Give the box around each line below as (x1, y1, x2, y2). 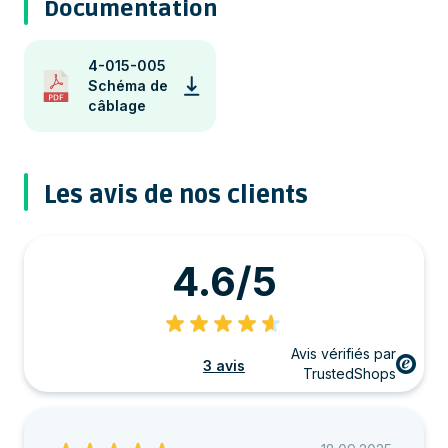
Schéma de (88, 77, 168, 95)
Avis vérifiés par (291, 345, 396, 363)
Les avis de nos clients (44, 181, 308, 211)
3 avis (203, 357, 245, 375)
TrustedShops (303, 365, 396, 383)
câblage (88, 97, 146, 115)
